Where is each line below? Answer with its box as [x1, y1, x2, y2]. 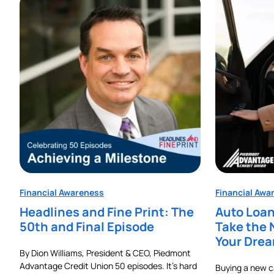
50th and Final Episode [20, 218, 154, 235]
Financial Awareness [20, 186, 104, 198]
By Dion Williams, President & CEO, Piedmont [20, 246, 191, 259]
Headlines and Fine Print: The [20, 203, 194, 220]
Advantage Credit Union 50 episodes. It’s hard [20, 259, 197, 272]
